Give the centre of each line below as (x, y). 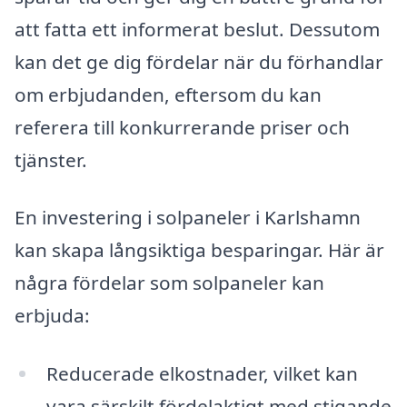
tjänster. (51, 159)
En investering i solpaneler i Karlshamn (188, 218)
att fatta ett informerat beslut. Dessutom (197, 29)
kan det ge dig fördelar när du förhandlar (199, 61)
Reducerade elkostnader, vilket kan (202, 374)
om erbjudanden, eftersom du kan (168, 94)
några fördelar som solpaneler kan (169, 283)
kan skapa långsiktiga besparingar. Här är (199, 250)
